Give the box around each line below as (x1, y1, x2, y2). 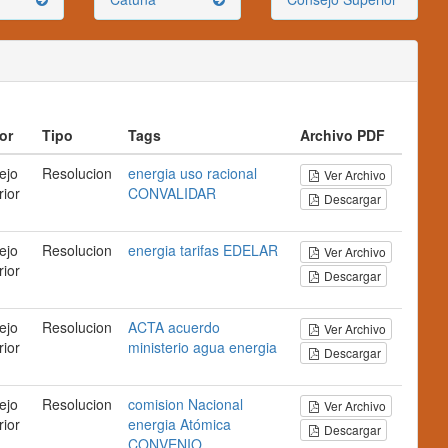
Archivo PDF (300, 125, 385, 145)
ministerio (128, 337, 189, 357)
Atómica (180, 414, 231, 434)
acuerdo (168, 317, 220, 337)
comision (128, 394, 184, 414)
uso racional (180, 163, 257, 183)
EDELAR (223, 240, 278, 260)
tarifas (180, 240, 219, 260)
